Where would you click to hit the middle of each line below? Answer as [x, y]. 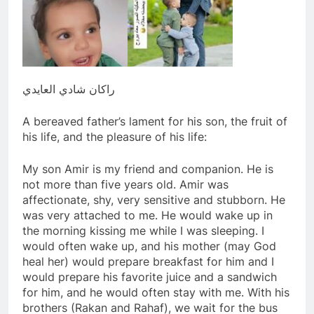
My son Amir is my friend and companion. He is [148, 169]
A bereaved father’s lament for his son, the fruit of [155, 121]
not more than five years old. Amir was [125, 184]
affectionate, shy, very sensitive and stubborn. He [154, 199]
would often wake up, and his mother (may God [149, 246]
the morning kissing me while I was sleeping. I [143, 230]
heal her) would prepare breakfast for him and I [148, 261]
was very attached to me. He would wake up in [148, 215]
